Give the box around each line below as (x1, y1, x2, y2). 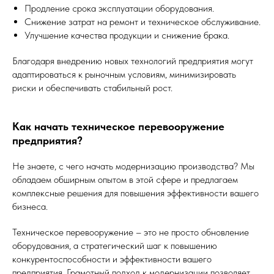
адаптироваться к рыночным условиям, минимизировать (12, 68, 236, 81)
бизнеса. (12, 201, 48, 213)
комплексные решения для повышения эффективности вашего (12, 187, 259, 199)
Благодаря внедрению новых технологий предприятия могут (12, 55, 253, 67)
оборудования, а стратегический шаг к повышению (12, 240, 217, 252)
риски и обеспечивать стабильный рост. (12, 82, 172, 94)
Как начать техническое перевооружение (12, 120, 224, 133)
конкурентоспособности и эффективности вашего (12, 253, 212, 265)
